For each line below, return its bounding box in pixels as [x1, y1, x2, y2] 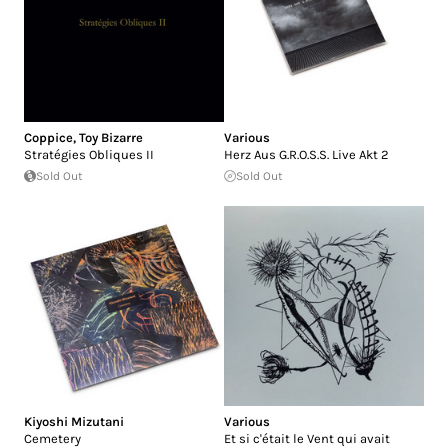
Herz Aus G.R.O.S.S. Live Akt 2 [224, 146, 389, 162]
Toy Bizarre [79, 129, 143, 145]
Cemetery [24, 430, 81, 446]
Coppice [24, 129, 73, 145]
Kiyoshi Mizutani [24, 413, 124, 429]
